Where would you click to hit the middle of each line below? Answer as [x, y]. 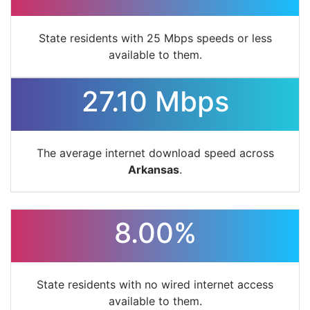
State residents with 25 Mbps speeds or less [155, 38]
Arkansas [154, 170]
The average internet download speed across [155, 153]
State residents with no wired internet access [155, 285]
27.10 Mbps [155, 102]
